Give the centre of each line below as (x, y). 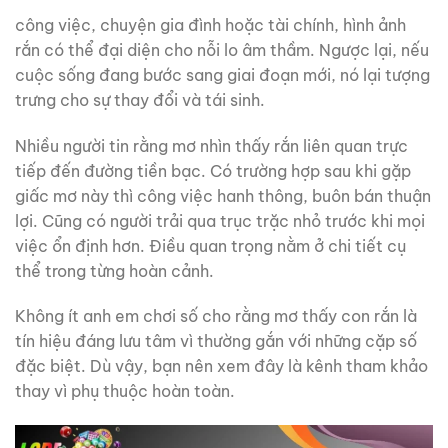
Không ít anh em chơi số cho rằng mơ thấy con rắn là (216, 316)
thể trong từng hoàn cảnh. (114, 270)
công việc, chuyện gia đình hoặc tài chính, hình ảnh (210, 24)
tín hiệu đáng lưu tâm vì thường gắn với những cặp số (216, 341)
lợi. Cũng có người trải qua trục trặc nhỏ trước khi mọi (220, 220)
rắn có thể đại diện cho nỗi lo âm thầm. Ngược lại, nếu (222, 49)
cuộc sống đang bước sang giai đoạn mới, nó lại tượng (222, 74)
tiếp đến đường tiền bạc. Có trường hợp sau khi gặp (213, 170)
